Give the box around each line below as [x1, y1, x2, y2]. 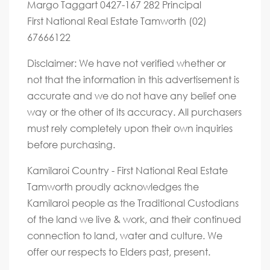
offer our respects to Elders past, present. [27, 245, 210, 258]
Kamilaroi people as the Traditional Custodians [27, 196, 239, 209]
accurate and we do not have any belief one [27, 89, 236, 102]
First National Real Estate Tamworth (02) [27, 14, 207, 27]
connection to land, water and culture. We [27, 228, 222, 242]
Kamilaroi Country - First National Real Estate [27, 163, 228, 177]
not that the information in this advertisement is [27, 72, 239, 86]
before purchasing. [27, 137, 115, 151]
